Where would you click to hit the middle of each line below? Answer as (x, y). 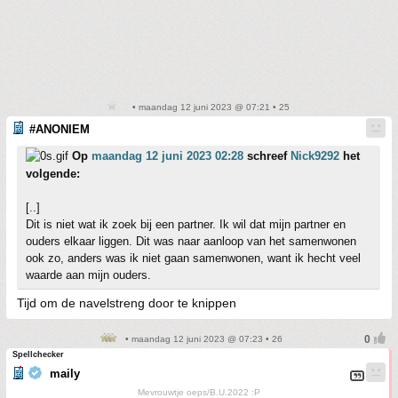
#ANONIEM (60, 129)
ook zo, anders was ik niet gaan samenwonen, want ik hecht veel (193, 258)
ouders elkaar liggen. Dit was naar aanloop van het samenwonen (191, 241)
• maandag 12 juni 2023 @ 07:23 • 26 (203, 339)
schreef (267, 156)
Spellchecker (38, 354)
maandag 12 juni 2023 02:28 (167, 156)
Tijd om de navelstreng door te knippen (127, 303)
